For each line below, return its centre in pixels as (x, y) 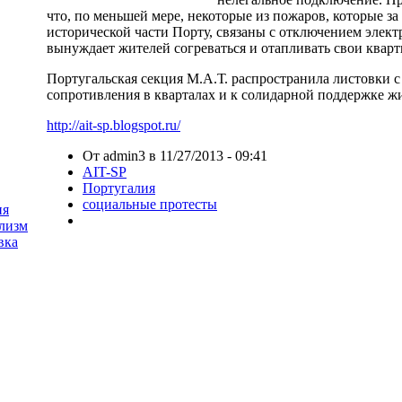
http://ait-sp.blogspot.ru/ (114, 125)
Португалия (119, 188)
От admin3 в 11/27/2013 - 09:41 (175, 155)
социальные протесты (150, 204)
